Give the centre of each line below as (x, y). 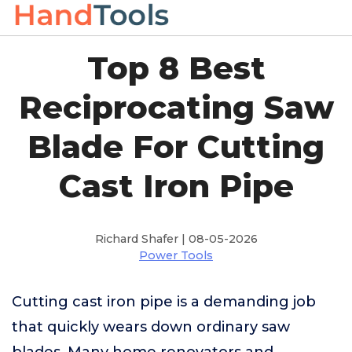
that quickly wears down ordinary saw (151, 327)
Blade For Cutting (176, 147)
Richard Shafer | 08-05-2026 (176, 239)
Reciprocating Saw (176, 107)
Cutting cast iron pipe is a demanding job (164, 302)
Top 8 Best (176, 68)
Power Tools (176, 255)
